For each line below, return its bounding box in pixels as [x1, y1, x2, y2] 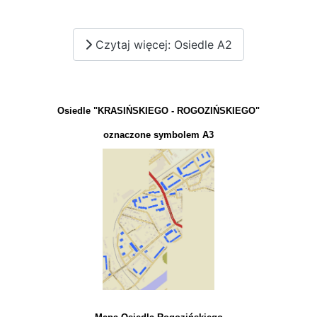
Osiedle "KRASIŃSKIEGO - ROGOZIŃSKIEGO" [57, 105, 260, 116]
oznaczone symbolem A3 [103, 129, 214, 140]
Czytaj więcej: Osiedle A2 [92, 38, 232, 52]
